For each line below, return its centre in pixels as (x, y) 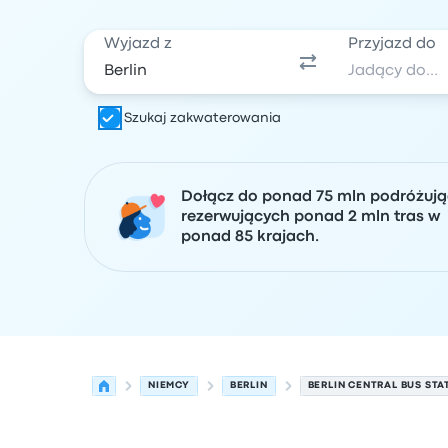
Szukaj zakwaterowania (202, 118)
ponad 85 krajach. (250, 237)
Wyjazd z (138, 44)
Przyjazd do (392, 44)
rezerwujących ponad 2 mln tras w (310, 217)
